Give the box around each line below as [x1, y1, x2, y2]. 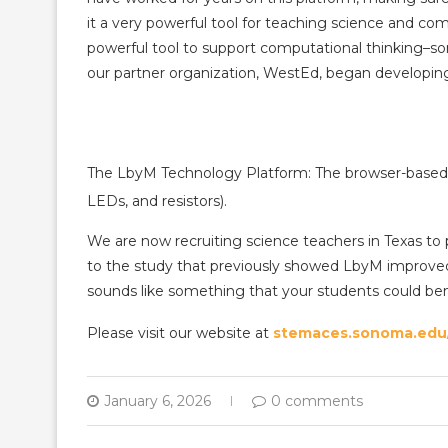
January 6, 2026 [104, 392, 211, 410]
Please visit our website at [87, 324, 273, 342]
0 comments [271, 392, 363, 410]
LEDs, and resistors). [87, 192, 231, 210]
